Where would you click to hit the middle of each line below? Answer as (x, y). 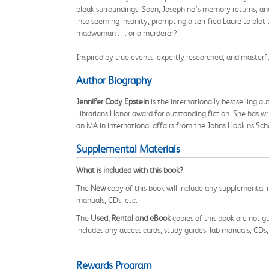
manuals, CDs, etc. (107, 200)
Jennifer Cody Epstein (113, 101)
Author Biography (114, 80)
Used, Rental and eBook (131, 218)
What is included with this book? (130, 170)
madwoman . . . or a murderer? (127, 33)
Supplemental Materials (128, 149)
